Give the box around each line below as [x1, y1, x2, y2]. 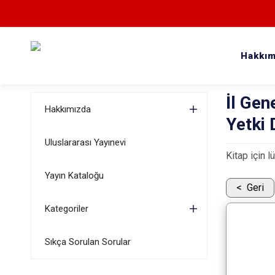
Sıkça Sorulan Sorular [44, 236, 131, 247]
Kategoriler [44, 203, 88, 214]
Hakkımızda [44, 104, 91, 115]
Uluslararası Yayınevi [44, 137, 126, 148]
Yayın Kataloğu [44, 170, 104, 181]
